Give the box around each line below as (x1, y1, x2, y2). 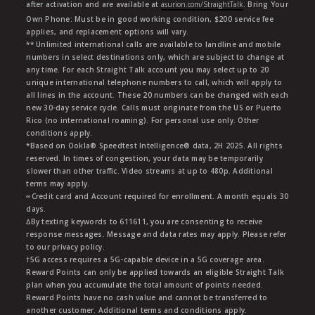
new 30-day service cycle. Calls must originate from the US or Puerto (26, 102, 282, 112)
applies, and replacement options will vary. (26, 26, 189, 37)
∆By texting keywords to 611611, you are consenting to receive (26, 216, 263, 226)
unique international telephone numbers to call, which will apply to (26, 77, 283, 87)
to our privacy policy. (26, 241, 105, 252)
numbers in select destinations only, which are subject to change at (26, 51, 285, 62)
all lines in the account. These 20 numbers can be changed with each (26, 89, 289, 100)
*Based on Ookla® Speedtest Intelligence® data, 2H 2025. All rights (26, 140, 283, 150)
